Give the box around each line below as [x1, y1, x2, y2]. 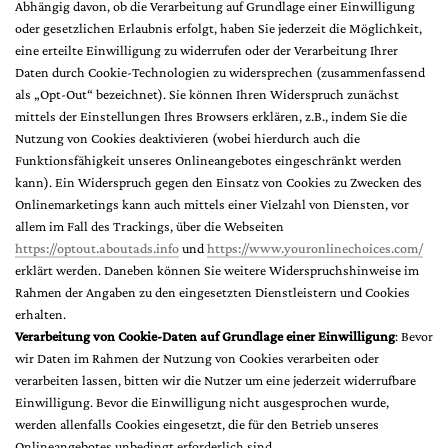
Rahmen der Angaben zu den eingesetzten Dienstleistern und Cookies [15, 284, 410, 300]
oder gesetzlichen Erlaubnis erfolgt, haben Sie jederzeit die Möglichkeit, [15, 20, 422, 36]
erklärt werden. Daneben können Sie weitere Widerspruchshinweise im [15, 262, 419, 278]
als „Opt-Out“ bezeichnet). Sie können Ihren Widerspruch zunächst [15, 86, 399, 102]
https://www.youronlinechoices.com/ [207, 240, 423, 256]
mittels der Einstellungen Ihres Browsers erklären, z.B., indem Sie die [15, 108, 407, 124]
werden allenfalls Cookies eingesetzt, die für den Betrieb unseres [15, 416, 379, 432]
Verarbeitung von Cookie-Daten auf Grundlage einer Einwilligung [15, 328, 395, 344]
